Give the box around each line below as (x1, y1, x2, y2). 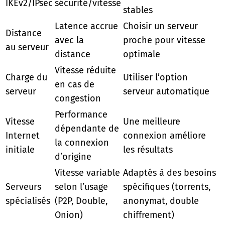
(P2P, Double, (55, 195, 107, 206)
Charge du (6, 71, 47, 83)
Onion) (55, 209, 83, 220)
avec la (55, 34, 84, 46)
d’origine (55, 151, 91, 162)
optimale (123, 48, 160, 60)
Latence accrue (55, 20, 118, 32)
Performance (55, 108, 107, 120)
